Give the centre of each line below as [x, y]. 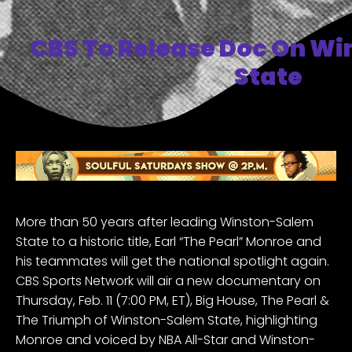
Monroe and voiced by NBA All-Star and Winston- [165, 340]
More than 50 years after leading [118, 222]
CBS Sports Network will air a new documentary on [168, 281]
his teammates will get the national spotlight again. [172, 262]
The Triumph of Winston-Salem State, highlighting [167, 321]
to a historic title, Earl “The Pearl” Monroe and [187, 242]
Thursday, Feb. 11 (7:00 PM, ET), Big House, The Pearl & [172, 301]
